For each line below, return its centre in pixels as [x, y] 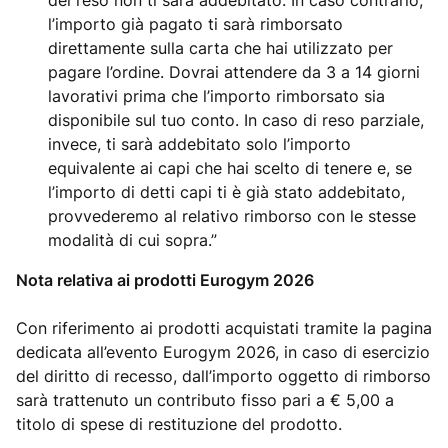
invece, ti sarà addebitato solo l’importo [199, 144]
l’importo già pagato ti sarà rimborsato [195, 24]
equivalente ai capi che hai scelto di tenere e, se [230, 168]
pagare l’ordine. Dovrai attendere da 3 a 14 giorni [234, 72]
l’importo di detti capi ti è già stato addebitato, [226, 192]
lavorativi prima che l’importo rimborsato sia [216, 96]
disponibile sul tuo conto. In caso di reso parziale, [236, 120]
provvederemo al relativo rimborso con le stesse [232, 216]
